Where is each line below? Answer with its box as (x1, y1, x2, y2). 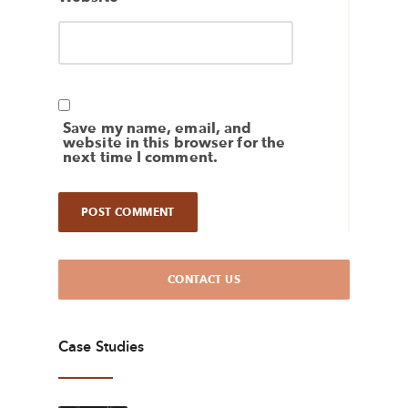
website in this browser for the (63, 133, 286, 153)
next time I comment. (63, 148, 219, 168)
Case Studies (58, 337, 145, 357)
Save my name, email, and (63, 118, 252, 138)
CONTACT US (168, 272, 240, 287)
